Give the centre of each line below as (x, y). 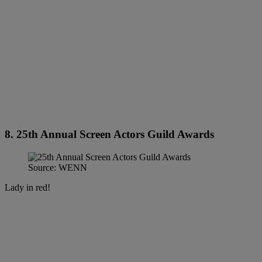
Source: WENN (58, 168)
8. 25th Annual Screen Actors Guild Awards (109, 135)
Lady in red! (27, 188)
